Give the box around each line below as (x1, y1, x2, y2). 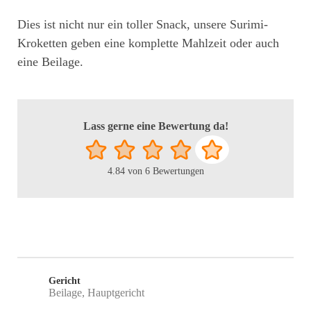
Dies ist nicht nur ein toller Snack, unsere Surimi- (17, 17, 268, 32)
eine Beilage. (17, 55, 83, 69)
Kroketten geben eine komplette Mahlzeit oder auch (17, 36, 279, 51)
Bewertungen (149, 165, 204, 176)
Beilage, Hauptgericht (49, 286, 144, 299)
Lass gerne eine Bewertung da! (83, 120, 228, 133)
